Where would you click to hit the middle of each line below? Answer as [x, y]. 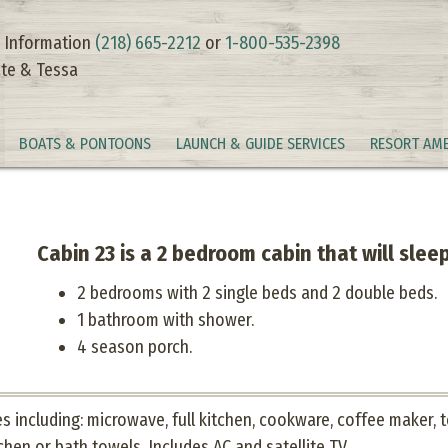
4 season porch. [134, 347]
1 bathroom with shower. [165, 320]
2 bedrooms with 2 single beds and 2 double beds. [257, 293]
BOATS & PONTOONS [85, 143]
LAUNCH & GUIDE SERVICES [260, 143]
